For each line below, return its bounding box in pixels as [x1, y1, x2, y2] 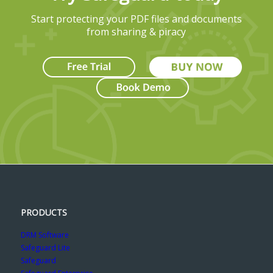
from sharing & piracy [87, 25, 186, 39]
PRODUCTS [20, 207, 67, 219]
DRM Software [20, 229, 69, 240]
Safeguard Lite [20, 242, 70, 253]
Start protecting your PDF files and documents [30, 12, 242, 26]
